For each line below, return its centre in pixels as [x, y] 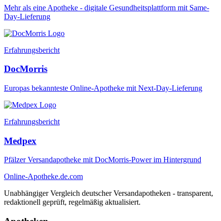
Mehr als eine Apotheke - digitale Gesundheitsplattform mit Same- [107, 7]
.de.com [71, 177]
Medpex [20, 141]
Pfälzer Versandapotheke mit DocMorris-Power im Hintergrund [103, 160]
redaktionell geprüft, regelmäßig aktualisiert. [72, 202]
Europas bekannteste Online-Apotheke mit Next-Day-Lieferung [103, 88]
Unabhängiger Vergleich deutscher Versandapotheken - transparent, [109, 193]
